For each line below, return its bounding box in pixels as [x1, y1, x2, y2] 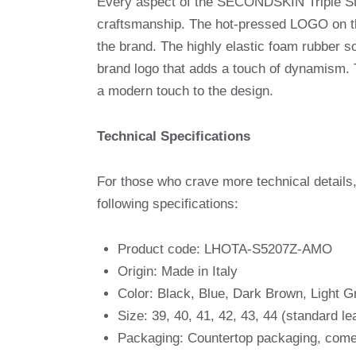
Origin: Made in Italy [117, 263, 238, 279]
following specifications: [97, 195, 238, 211]
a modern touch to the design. [97, 83, 273, 99]
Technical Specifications [97, 129, 250, 145]
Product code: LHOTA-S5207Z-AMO [117, 241, 332, 257]
